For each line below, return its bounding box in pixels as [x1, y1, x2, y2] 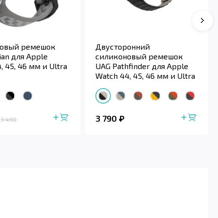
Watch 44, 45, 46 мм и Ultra [95, 71, 196, 81]
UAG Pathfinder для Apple [95, 61, 189, 71]
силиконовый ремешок [95, 52, 183, 61]
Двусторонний [95, 42, 150, 52]
